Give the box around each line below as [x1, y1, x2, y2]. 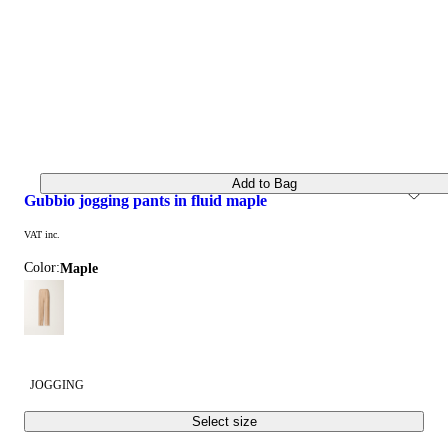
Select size [191, 414, 257, 430]
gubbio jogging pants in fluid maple [36, 192, 267, 210]
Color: [24, 260, 60, 276]
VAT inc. [24, 229, 60, 241]
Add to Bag [231, 175, 297, 191]
